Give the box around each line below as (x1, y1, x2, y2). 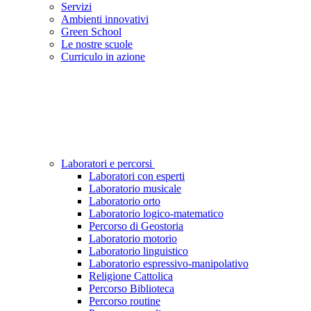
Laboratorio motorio (89, 233, 177, 245)
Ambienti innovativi (61, 13, 149, 26)
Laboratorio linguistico (89, 245, 188, 258)
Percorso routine (89, 295, 160, 308)
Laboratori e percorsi (61, 158, 155, 170)
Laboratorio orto (89, 195, 160, 208)
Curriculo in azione (61, 51, 145, 63)
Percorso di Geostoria (89, 220, 183, 233)
